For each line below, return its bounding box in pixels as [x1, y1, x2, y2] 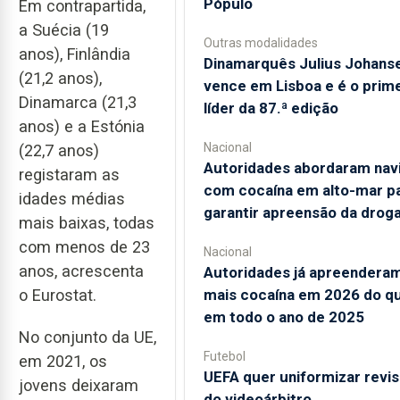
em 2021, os [19, 352, 107, 371]
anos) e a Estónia [19, 117, 145, 137]
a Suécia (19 [19, 21, 109, 40]
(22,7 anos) [19, 141, 99, 161]
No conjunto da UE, [19, 328, 156, 347]
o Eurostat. [19, 286, 96, 305]
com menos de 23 [19, 237, 150, 257]
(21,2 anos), [19, 69, 102, 88]
